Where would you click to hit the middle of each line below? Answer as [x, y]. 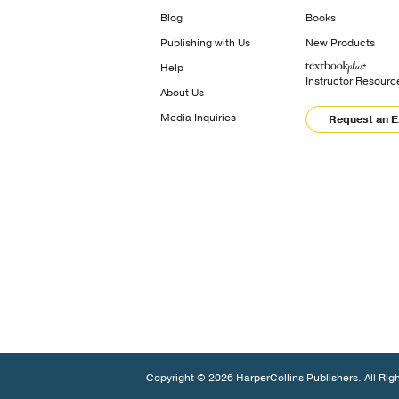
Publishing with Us [205, 42]
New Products [340, 42]
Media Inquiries [198, 117]
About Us [182, 92]
